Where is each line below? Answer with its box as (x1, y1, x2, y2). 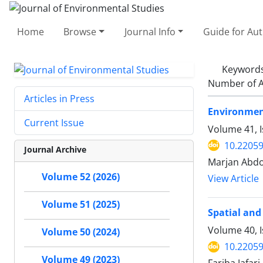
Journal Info (124, 25, 176, 38)
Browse (63, 25, 97, 38)
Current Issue (24, 116, 84, 130)
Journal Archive (24, 144, 86, 156)
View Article (208, 172, 259, 185)
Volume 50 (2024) (42, 225, 120, 239)
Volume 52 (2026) (42, 170, 120, 184)
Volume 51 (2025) (42, 198, 120, 211)
